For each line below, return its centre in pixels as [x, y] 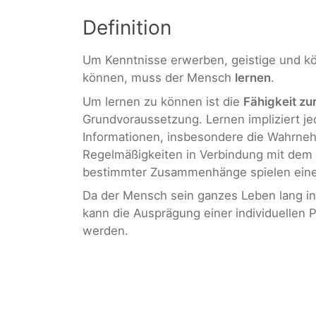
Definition [127, 28]
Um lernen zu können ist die [163, 101]
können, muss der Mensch [159, 78]
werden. [105, 231]
